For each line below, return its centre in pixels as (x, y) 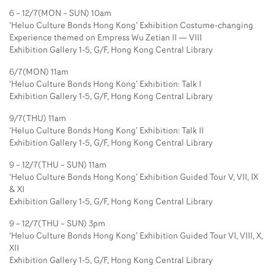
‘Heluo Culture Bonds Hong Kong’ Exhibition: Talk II (106, 131)
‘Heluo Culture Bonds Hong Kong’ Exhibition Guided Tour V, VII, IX (134, 177)
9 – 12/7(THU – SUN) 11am (58, 165)
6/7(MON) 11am (39, 72)
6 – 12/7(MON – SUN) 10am (60, 13)
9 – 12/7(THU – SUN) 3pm (57, 224)
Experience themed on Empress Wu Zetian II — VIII (106, 38)
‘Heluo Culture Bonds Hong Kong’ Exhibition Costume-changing (131, 26)
